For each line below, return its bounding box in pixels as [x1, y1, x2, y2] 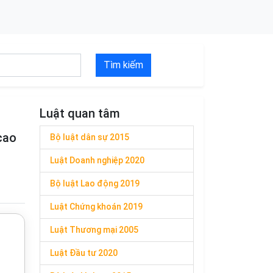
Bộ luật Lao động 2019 [50, 179, 140, 188]
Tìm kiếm [104, 59, 144, 71]
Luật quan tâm [40, 106, 120, 121]
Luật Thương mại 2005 [50, 225, 138, 235]
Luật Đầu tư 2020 [50, 248, 118, 258]
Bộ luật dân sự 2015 [50, 132, 129, 142]
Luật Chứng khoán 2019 [50, 202, 143, 211]
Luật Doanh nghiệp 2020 [50, 155, 144, 165]
